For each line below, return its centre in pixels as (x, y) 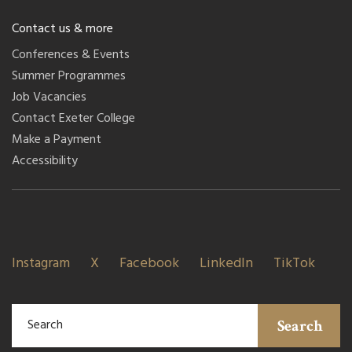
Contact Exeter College (73, 118)
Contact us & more (62, 29)
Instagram (41, 263)
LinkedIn (226, 263)
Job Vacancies (49, 97)
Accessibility (45, 161)
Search (300, 326)
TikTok (294, 263)
